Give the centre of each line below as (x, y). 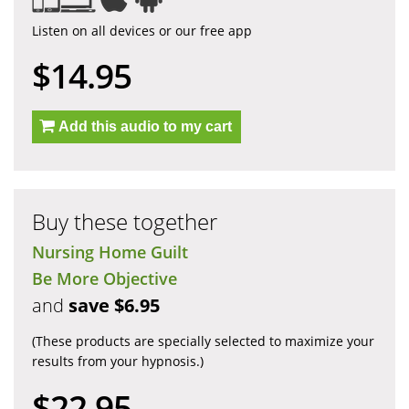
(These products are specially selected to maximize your (203, 341)
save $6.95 (114, 306)
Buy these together (125, 222)
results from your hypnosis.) (118, 362)
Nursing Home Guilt (110, 252)
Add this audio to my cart (145, 127)
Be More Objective (105, 279)
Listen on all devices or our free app (142, 31)
